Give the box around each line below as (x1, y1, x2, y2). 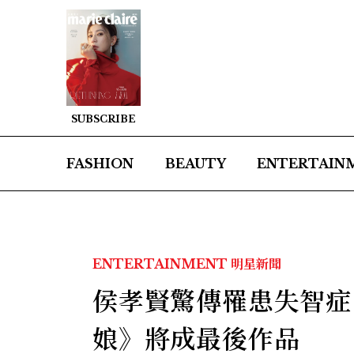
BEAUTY (164, 156, 226, 172)
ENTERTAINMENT (92, 256, 228, 273)
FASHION (66, 156, 134, 172)
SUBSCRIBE (71, 113, 136, 126)
